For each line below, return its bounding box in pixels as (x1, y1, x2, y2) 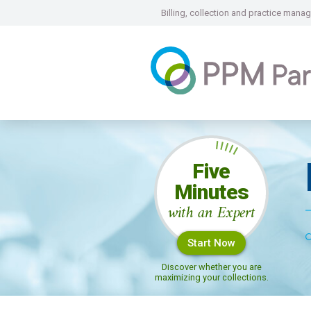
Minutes (174, 180, 249, 205)
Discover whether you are (161, 261, 262, 272)
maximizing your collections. (154, 271, 269, 283)
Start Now (187, 236, 235, 249)
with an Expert (167, 199, 255, 228)
